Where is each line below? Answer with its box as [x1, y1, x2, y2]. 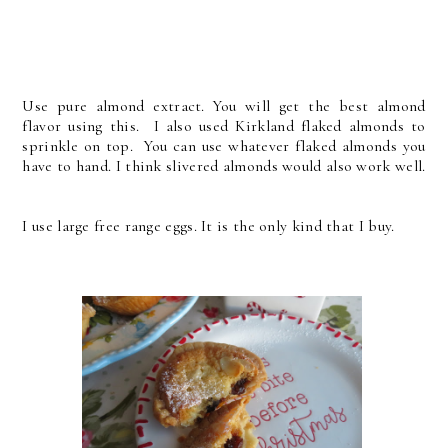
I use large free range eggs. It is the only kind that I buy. [22, 215, 395, 236]
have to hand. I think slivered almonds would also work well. [22, 155, 426, 176]
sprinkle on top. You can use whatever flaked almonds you [22, 135, 426, 156]
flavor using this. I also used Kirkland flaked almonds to [22, 115, 426, 136]
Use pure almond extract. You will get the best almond [22, 95, 426, 116]
